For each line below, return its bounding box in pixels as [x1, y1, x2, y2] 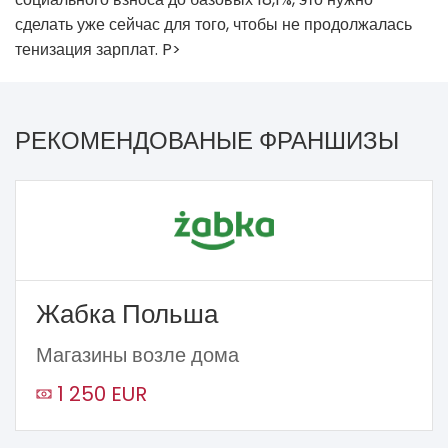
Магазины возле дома [36, 340, 239, 369]
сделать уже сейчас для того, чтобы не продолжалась [15, 12, 412, 36]
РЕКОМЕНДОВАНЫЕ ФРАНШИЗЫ [15, 123, 399, 157]
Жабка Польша [36, 295, 218, 332]
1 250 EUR [57, 379, 147, 408]
